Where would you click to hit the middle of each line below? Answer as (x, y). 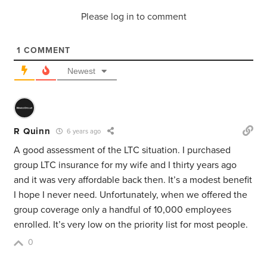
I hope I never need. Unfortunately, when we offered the (131, 195)
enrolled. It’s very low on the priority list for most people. (131, 225)
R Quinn (32, 131)
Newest (82, 71)
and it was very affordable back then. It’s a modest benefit (133, 180)
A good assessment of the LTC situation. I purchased (122, 150)
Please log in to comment (133, 17)
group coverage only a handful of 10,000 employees (123, 210)
